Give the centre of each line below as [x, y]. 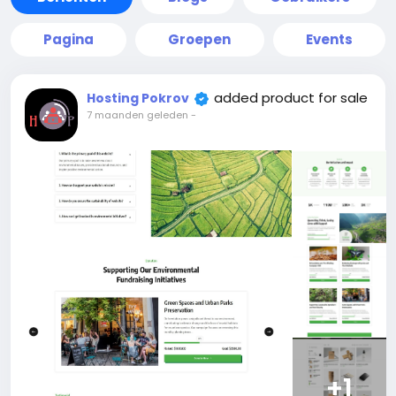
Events [329, 39]
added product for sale [291, 98]
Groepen [200, 39]
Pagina [69, 39]
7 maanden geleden [137, 115]
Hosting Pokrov [138, 98]
